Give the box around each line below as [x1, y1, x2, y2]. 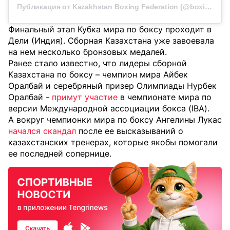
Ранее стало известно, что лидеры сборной [8, 58, 187, 69]
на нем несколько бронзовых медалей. [8, 47, 167, 57]
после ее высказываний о [76, 126, 183, 137]
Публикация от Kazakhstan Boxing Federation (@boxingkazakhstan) [205, 3, 213, 11]
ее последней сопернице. [8, 148, 111, 159]
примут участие [52, 92, 118, 103]
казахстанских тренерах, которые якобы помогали [8, 137, 218, 148]
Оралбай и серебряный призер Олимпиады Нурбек [8, 81, 217, 91]
